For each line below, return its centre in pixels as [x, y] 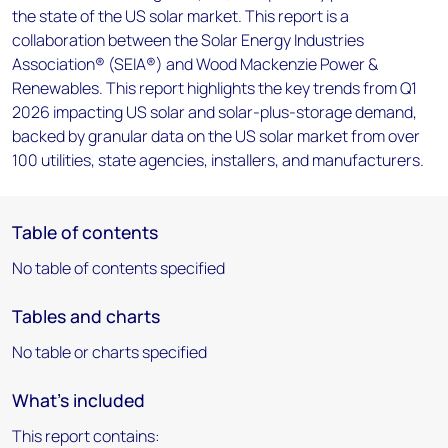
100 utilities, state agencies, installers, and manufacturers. [218, 160]
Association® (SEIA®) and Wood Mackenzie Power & [195, 64]
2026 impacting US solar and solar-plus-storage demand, [214, 112]
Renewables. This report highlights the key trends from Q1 [214, 88]
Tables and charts [86, 316]
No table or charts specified [109, 352]
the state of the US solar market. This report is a [180, 16]
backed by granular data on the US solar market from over [216, 136]
